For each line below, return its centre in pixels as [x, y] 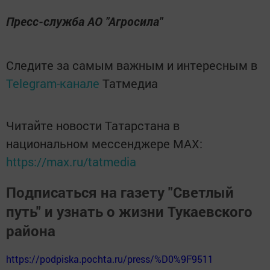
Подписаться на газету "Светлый [120, 192]
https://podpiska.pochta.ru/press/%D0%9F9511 [110, 259]
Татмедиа [130, 83]
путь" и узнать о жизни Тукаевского [129, 211]
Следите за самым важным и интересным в [132, 65]
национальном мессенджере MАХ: [104, 143]
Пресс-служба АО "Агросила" [84, 21]
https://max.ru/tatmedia [71, 161]
